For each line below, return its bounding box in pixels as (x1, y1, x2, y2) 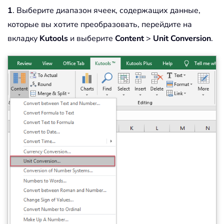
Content (115, 32, 144, 44)
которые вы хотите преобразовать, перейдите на (7, 18, 192, 30)
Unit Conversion (153, 32, 211, 44)
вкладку (7, 32, 39, 44)
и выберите (68, 32, 115, 44)
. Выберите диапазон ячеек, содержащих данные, (12, 4, 200, 16)
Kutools (39, 32, 68, 44)
